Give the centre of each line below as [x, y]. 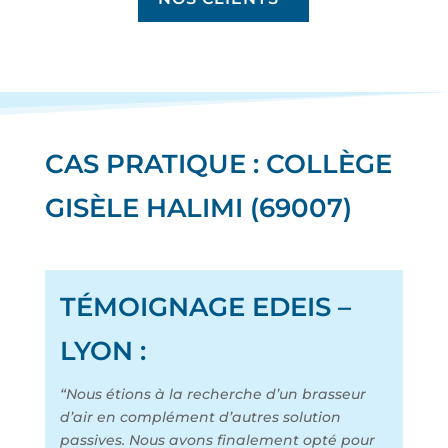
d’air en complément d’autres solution [200, 417]
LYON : [102, 351]
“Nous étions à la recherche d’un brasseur [212, 394]
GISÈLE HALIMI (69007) [198, 208]
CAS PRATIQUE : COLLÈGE [218, 164]
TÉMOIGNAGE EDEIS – [205, 307]
